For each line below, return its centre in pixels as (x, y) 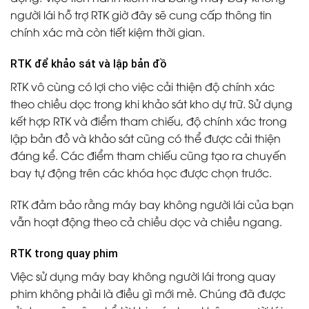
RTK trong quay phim (64, 253)
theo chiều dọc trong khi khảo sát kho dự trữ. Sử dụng (151, 104)
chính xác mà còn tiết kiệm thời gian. (108, 32)
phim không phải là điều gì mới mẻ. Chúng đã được (148, 293)
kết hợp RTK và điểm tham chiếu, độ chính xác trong (149, 121)
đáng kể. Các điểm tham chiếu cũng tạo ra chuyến (148, 156)
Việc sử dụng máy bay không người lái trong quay (143, 276)
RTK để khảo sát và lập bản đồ (89, 64)
